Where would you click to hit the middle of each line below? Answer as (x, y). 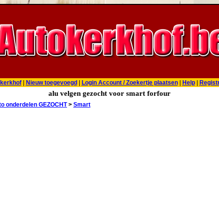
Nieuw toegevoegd (51, 83)
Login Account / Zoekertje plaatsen (130, 83)
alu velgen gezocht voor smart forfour (109, 93)
